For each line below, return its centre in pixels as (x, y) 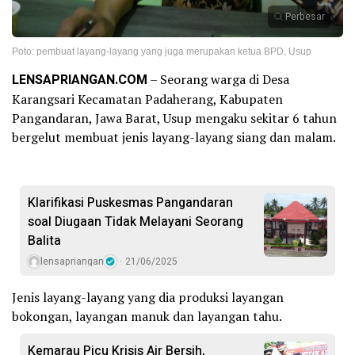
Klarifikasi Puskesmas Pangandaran (130, 202)
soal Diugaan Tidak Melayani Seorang (136, 221)
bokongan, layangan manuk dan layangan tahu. (147, 316)
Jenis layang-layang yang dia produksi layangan (148, 297)
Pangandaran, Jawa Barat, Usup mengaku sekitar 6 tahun (174, 118)
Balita (44, 240)
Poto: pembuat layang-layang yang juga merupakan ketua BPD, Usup (162, 51)
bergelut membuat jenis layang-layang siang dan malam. (174, 137)
